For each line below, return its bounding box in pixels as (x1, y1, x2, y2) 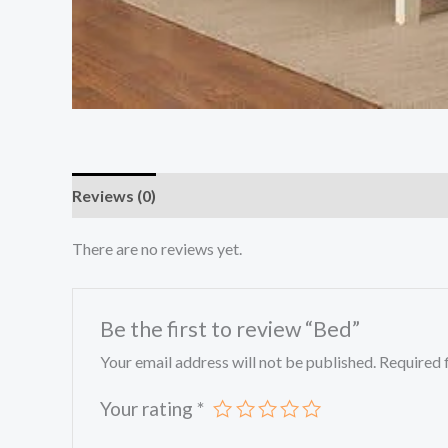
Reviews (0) (72, 185, 156, 205)
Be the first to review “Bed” (99, 315, 360, 342)
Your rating (99, 396, 197, 420)
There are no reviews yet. (72, 238, 242, 258)
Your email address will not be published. (99, 351, 376, 371)
